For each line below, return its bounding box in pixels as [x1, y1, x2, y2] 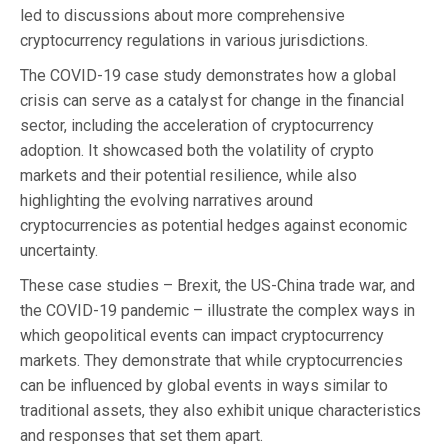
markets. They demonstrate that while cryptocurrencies [20, 350, 403, 370]
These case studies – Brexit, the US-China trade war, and [20, 275, 415, 295]
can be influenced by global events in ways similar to [20, 375, 388, 395]
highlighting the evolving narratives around [20, 190, 313, 210]
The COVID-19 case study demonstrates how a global [20, 65, 396, 85]
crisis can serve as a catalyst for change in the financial [20, 90, 404, 110]
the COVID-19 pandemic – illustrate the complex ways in [20, 300, 415, 320]
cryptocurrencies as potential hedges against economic [20, 215, 407, 235]
